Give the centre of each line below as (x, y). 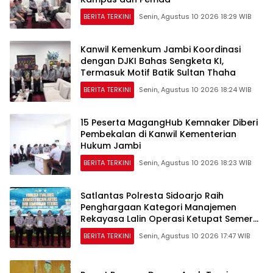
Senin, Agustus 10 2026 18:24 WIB (195, 90)
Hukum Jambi (111, 146)
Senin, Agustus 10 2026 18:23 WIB (195, 163)
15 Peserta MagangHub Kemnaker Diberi (169, 123)
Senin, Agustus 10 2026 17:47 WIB (194, 236)
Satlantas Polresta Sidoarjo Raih (152, 196)
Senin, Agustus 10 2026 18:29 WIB (195, 17)
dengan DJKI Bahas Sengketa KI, (152, 61)
